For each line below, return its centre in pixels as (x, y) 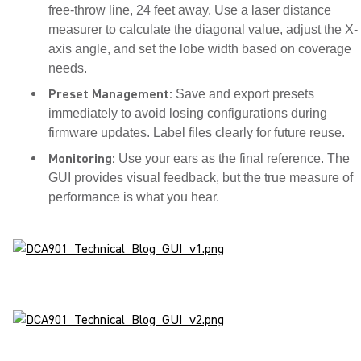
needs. (68, 68)
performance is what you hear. (134, 197)
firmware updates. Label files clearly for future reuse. (197, 133)
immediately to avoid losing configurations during (188, 113)
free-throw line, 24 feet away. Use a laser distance (190, 10)
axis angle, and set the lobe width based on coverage (200, 49)
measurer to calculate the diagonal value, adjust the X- (203, 29)
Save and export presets (243, 94)
